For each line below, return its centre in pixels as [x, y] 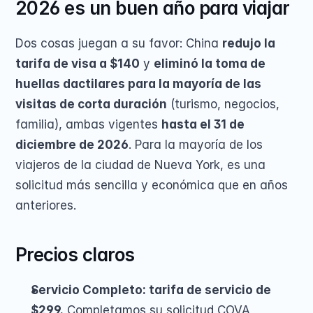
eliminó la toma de [210, 64]
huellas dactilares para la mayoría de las [138, 84]
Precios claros [75, 255]
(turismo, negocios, [223, 104]
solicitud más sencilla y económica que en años [152, 185]
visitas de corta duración [91, 104]
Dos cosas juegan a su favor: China [119, 43]
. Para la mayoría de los [196, 145]
